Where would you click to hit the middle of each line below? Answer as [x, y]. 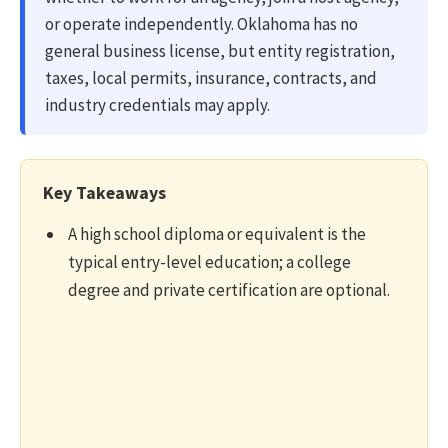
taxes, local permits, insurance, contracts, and [211, 77]
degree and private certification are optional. [229, 289]
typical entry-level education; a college [209, 261]
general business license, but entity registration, [220, 50]
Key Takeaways [104, 192]
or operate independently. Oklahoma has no [201, 23]
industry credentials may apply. [157, 104]
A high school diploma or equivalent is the [217, 233]
